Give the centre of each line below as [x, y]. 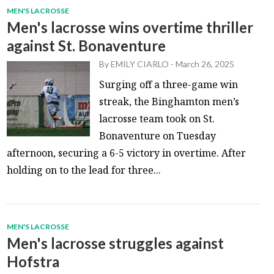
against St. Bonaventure [87, 45]
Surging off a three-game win [169, 84]
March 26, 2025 [205, 64]
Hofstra [33, 261]
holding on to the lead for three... [84, 170]
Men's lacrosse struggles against [116, 243]
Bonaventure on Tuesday [158, 135]
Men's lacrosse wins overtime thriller [130, 27]
